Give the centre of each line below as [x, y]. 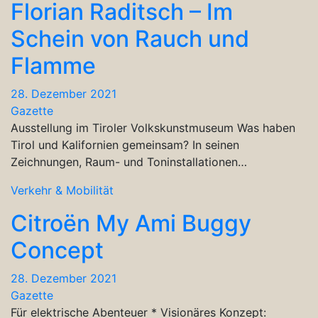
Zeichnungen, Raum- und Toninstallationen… [129, 161]
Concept [57, 250]
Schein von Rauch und [130, 38]
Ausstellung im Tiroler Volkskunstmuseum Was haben [153, 127]
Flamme [53, 65]
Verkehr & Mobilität [62, 190]
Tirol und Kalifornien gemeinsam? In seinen [125, 144]
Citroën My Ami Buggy [131, 223]
